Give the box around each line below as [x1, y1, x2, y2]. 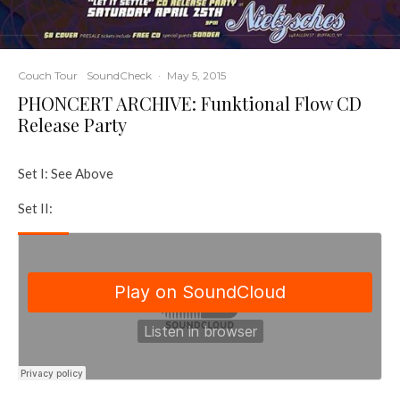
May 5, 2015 [167, 69, 226, 83]
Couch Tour [18, 69, 78, 83]
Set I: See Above [18, 165, 113, 182]
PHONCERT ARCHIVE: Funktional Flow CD [18, 91, 362, 116]
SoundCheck [87, 69, 152, 83]
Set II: [18, 200, 53, 217]
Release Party [18, 112, 127, 137]
